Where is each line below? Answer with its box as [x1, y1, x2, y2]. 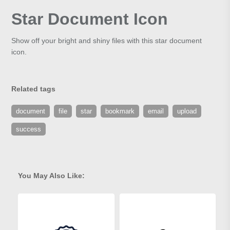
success [16, 125, 42, 133]
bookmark [105, 107, 135, 116]
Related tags [11, 85, 56, 93]
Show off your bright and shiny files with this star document [11, 36, 202, 45]
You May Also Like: [18, 171, 85, 180]
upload [177, 107, 197, 116]
